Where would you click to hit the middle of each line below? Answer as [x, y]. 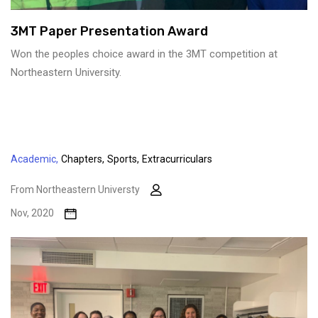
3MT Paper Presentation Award [109, 31]
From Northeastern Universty [75, 189]
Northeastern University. [66, 72]
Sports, [123, 159]
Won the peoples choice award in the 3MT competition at [144, 54]
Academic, [34, 159]
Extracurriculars [177, 159]
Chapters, [83, 159]
